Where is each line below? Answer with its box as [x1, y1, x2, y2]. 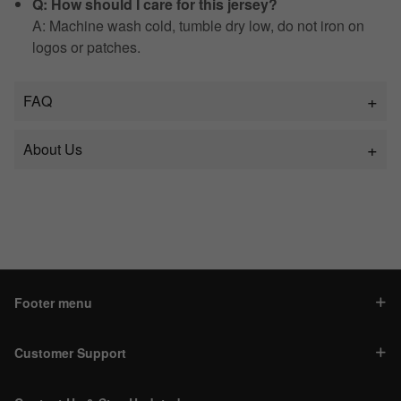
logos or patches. [32, 37, 141, 58]
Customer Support [14, 344, 126, 363]
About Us [23, 139, 82, 160]
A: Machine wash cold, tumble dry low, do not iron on [32, 15, 364, 37]
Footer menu [14, 294, 92, 312]
